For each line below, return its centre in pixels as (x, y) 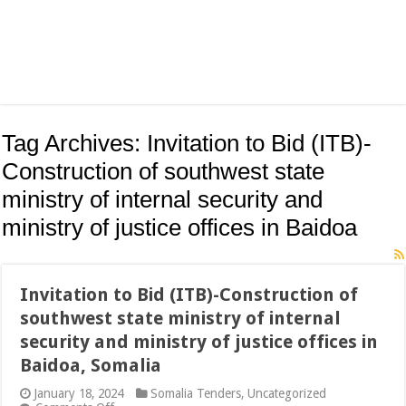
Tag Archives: (75, 144)
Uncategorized (287, 394)
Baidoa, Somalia (91, 366)
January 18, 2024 (79, 394)
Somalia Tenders (196, 394)
